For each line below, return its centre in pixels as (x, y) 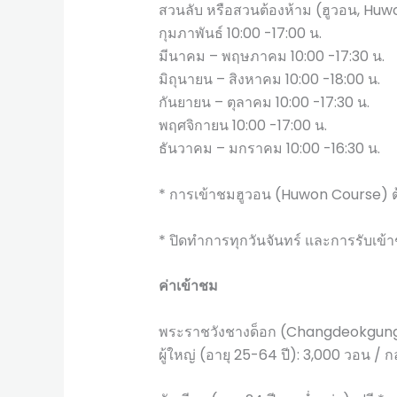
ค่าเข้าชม (188, 286)
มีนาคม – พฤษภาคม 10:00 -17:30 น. (271, 57)
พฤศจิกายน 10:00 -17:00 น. (242, 126)
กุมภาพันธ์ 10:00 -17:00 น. (240, 34)
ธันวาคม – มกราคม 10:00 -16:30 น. (269, 149)
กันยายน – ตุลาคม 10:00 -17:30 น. (264, 103)
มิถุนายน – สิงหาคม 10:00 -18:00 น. (269, 80)
